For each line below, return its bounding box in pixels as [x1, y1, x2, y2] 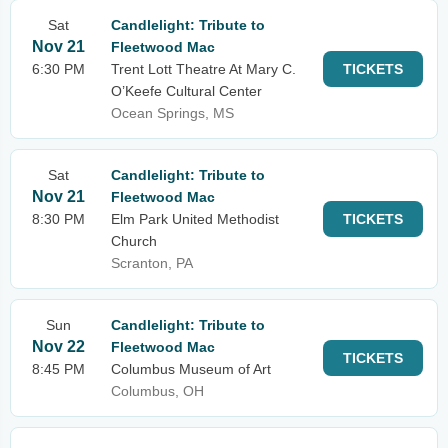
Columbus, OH [111, 383, 204, 399]
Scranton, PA [111, 255, 193, 271]
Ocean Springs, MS [111, 105, 234, 121]
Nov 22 [32, 338, 85, 355]
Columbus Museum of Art [111, 361, 271, 377]
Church [111, 233, 157, 249]
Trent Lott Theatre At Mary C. [111, 61, 296, 77]
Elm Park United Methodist [111, 211, 279, 227]
